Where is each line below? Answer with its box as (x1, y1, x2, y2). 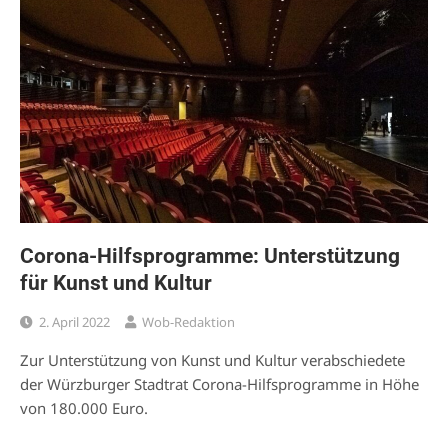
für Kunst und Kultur (20, 270, 212, 295)
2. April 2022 (39, 312, 110, 331)
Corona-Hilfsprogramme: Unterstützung (20, 243, 400, 268)
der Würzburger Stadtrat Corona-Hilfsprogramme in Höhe (20, 373, 419, 394)
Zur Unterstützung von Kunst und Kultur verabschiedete (20, 349, 405, 370)
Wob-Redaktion (142, 312, 235, 331)
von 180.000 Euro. (20, 397, 148, 418)
